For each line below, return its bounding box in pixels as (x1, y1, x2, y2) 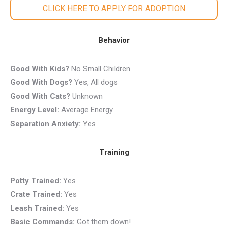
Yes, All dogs (72, 78, 118, 87)
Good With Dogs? (10, 78, 72, 87)
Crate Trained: (10, 190, 62, 199)
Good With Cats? (10, 92, 70, 101)
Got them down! (75, 217, 131, 226)
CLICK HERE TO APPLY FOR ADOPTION (43, 4, 185, 13)
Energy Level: (10, 105, 61, 115)
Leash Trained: (10, 204, 64, 213)
